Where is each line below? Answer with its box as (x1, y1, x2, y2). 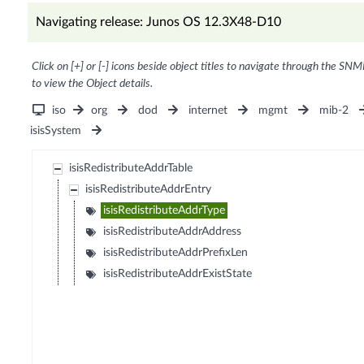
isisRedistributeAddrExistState (103, 268, 253, 280)
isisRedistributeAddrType (103, 205, 226, 217)
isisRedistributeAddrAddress (103, 226, 242, 238)
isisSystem (29, 125, 81, 137)
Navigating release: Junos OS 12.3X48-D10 (35, 15, 281, 29)
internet (188, 105, 228, 117)
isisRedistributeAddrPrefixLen (103, 247, 249, 259)
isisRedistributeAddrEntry (85, 184, 212, 196)
